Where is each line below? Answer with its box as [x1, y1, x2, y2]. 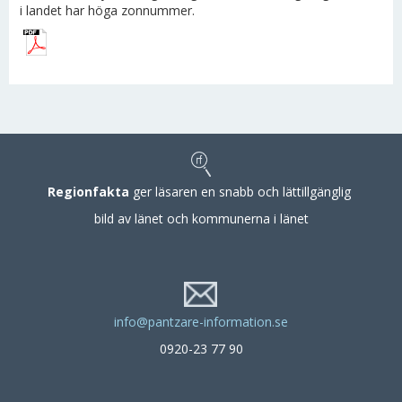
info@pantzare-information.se [114, 313, 288, 330]
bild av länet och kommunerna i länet [93, 210, 309, 227]
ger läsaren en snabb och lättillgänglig [129, 183, 354, 200]
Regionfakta [48, 183, 129, 200]
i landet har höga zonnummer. [20, 2, 195, 19]
